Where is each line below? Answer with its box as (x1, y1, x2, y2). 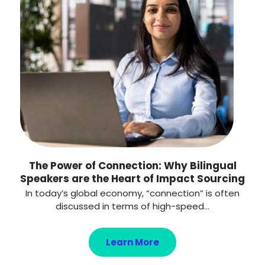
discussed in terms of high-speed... (56, 200, 209, 213)
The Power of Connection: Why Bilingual (28, 159, 237, 173)
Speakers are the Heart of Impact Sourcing (20, 172, 245, 186)
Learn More (106, 236, 159, 249)
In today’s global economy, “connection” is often (25, 187, 240, 200)
